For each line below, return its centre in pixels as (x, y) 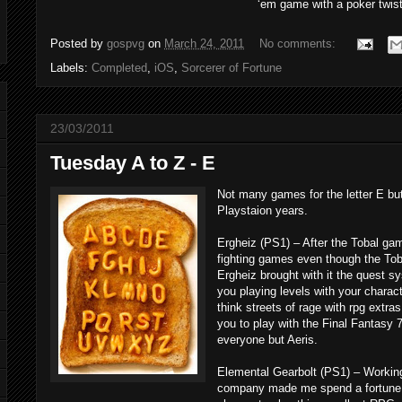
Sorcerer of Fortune (232, 67)
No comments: (299, 43)
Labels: (71, 67)
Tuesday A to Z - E (133, 162)
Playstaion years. (262, 210)
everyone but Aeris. (267, 339)
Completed (119, 67)
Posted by (79, 43)
